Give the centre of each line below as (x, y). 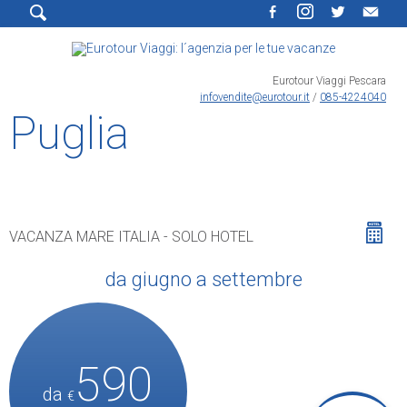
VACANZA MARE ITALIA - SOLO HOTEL (133, 237)
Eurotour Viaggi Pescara (329, 81)
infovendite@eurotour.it (255, 97)
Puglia (69, 134)
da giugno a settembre (203, 279)
